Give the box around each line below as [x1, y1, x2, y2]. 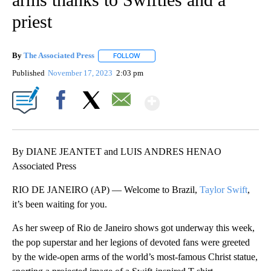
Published [12, 68, 45, 77]
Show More [158, 87, 255, 109]
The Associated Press [24, 51, 94, 60]
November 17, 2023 [48, 68, 115, 77]
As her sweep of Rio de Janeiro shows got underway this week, [12, 222, 255, 233]
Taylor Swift [200, 184, 247, 195]
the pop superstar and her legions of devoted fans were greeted [12, 237, 250, 247]
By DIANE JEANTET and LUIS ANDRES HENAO [12, 146, 221, 157]
